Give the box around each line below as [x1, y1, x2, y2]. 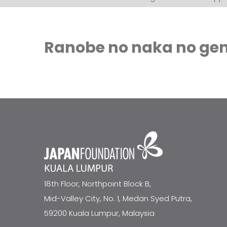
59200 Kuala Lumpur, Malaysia [44, 208, 155, 218]
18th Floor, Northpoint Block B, [44, 178, 151, 189]
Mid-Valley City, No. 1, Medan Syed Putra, [44, 193, 192, 204]
